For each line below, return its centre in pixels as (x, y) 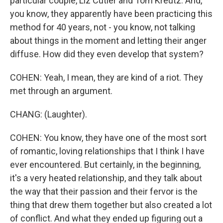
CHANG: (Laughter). (49, 114)
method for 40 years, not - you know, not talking (103, 27)
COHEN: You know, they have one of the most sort (108, 137)
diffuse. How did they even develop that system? (107, 54)
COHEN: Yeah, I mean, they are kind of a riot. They (107, 77)
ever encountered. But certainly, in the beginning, (105, 164)
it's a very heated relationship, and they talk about (106, 178)
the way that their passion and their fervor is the (104, 191)
